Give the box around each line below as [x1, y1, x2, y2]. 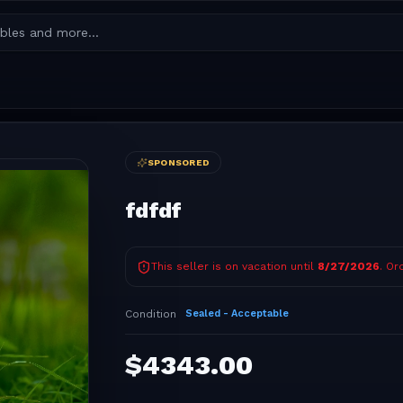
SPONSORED [147, 157, 210, 167]
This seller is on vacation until [150, 259, 314, 273]
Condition [124, 307, 176, 320]
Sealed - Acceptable [184, 307, 289, 319]
